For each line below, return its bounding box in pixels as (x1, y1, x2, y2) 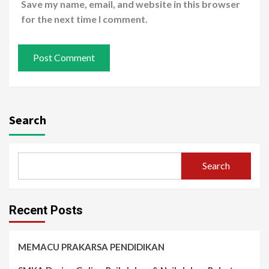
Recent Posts (9, 202, 83, 217)
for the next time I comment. (21, 13, 148, 25)
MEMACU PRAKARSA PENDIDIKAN (18, 241, 165, 252)
